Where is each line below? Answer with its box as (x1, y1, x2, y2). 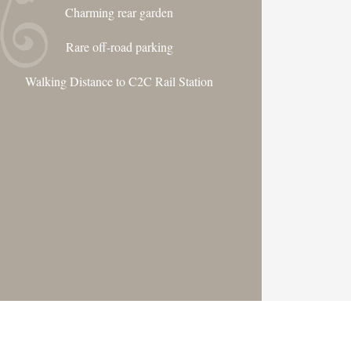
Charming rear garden (65, 4, 173, 20)
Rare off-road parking (65, 38, 173, 55)
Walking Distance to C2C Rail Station (25, 73, 213, 89)
